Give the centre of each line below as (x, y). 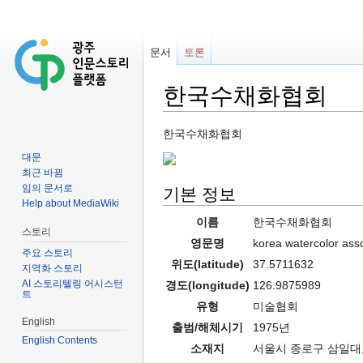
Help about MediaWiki (71, 203)
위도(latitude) (207, 264)
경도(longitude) (207, 285)
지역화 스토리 (53, 268)
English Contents (60, 341)
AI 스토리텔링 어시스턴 (73, 283)
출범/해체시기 (207, 327)
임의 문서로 (48, 188)
